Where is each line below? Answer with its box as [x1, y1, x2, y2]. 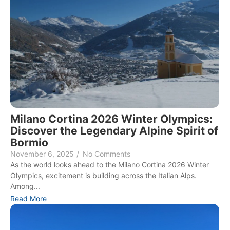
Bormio [10, 136, 48, 149]
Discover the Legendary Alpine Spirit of [10, 124, 218, 137]
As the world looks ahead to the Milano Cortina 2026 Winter [10, 160, 209, 169]
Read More [10, 194, 47, 203]
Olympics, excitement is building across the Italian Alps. [10, 170, 197, 180]
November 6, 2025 [10, 149, 74, 158]
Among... [10, 181, 40, 190]
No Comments [83, 149, 130, 158]
